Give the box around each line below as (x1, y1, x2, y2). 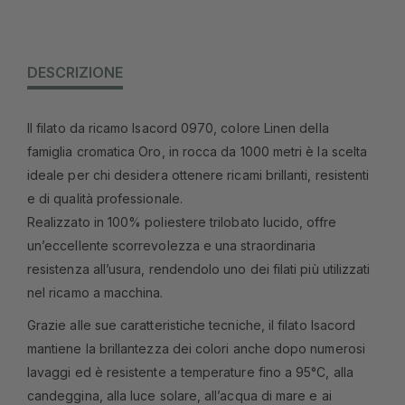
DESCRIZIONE (27, 62, 123, 81)
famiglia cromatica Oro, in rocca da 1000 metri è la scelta (27, 143, 368, 159)
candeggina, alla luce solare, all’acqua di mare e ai (27, 387, 332, 403)
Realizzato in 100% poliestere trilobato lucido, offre (27, 213, 336, 230)
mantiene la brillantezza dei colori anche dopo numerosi (27, 340, 365, 356)
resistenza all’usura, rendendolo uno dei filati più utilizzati (27, 260, 371, 277)
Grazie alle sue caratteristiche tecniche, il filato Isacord (27, 316, 356, 333)
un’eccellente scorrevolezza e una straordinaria (27, 237, 316, 253)
